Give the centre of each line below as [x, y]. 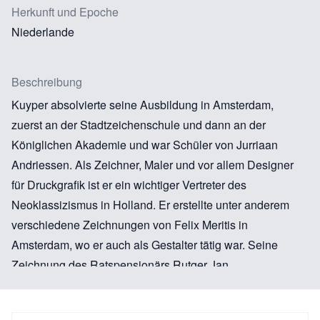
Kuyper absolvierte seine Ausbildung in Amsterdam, [142, 104]
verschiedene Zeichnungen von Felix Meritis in [130, 224]
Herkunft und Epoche [65, 11]
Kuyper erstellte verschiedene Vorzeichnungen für [137, 304]
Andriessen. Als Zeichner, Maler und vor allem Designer [152, 164]
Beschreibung [47, 81]
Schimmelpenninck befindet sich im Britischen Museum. [152, 284]
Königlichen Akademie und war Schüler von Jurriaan [145, 144]
